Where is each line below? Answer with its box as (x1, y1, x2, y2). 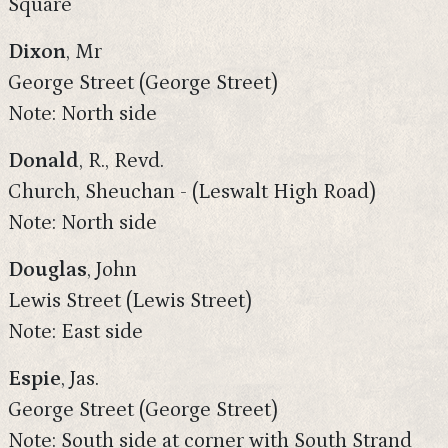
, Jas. (61, 367, 99, 391)
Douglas (8, 258, 87, 282)
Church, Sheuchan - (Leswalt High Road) (8, 180, 376, 204)
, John (87, 258, 137, 282)
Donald (8, 149, 79, 173)
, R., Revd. (79, 149, 164, 173)
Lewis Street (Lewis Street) (8, 289, 252, 313)
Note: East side (8, 320, 143, 344)
